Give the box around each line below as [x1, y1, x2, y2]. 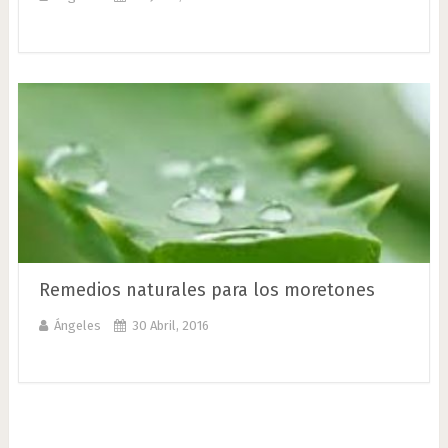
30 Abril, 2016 [131, 318, 209, 333]
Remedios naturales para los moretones [38, 279, 375, 301]
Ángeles [53, 318, 101, 333]
